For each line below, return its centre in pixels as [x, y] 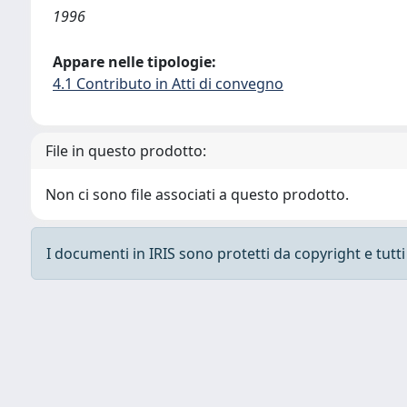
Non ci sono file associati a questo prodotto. [197, 194]
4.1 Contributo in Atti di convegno [168, 84]
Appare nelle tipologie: [134, 62]
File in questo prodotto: [126, 151]
